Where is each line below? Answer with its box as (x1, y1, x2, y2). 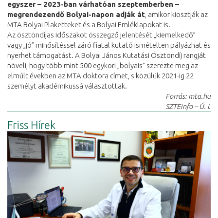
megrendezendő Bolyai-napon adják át (7, 10, 145, 18)
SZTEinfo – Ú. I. (165, 102, 211, 110)
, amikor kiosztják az (145, 10, 208, 18)
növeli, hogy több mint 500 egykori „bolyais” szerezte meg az (7, 61, 198, 70)
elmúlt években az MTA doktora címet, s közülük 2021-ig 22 (7, 71, 194, 80)
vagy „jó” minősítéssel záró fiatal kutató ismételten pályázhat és (7, 40, 211, 49)
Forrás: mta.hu (165, 91, 211, 100)
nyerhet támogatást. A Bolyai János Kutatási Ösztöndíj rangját (7, 51, 206, 59)
